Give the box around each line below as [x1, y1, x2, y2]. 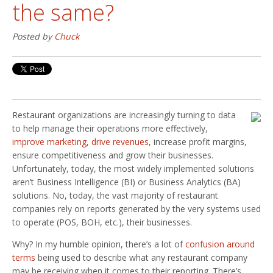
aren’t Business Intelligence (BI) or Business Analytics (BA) [12, 175, 241, 188]
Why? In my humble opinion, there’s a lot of [12, 238, 185, 250]
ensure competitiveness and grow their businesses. [12, 149, 213, 161]
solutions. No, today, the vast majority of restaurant [12, 189, 218, 201]
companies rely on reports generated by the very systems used [12, 202, 261, 214]
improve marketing [12, 135, 87, 147]
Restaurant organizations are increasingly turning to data [12, 108, 236, 121]
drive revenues [91, 135, 149, 147]
